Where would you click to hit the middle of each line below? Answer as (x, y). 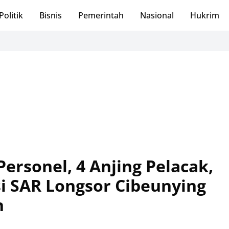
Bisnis (50, 15)
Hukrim (204, 15)
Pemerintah (101, 15)
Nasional (157, 15)
